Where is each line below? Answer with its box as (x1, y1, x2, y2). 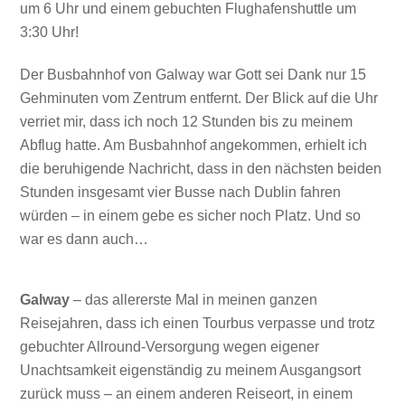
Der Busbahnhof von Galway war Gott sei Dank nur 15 (20, 66, 367, 82)
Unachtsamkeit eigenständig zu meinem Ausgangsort (20, 363, 362, 379)
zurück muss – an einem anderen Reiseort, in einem (20, 386, 353, 402)
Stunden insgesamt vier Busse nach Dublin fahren (20, 184, 342, 200)
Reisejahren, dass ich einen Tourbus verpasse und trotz (20, 316, 376, 332)
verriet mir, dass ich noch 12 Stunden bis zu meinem (20, 113, 353, 129)
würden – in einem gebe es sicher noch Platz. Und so (20, 207, 362, 223)
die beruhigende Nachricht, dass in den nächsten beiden (20, 160, 382, 176)
